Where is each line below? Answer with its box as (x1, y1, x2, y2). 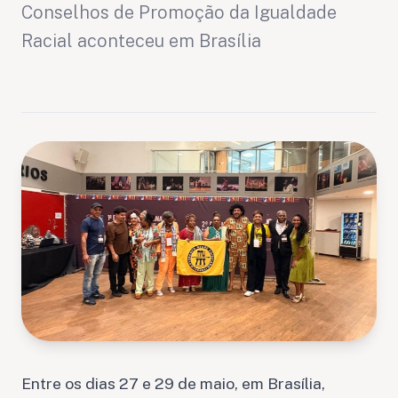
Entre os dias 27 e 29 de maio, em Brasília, (21, 373, 325, 393)
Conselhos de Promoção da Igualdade (21, 2, 337, 23)
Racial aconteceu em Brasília (21, 30, 261, 52)
